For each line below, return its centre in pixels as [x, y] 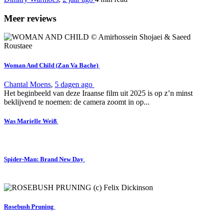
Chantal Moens [27, 84]
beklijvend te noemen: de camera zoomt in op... [77, 102]
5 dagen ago [75, 84]
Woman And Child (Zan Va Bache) [52, 65]
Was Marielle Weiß [31, 121]
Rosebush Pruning [30, 206]
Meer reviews [30, 18]
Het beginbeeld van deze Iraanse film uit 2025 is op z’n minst [98, 93]
